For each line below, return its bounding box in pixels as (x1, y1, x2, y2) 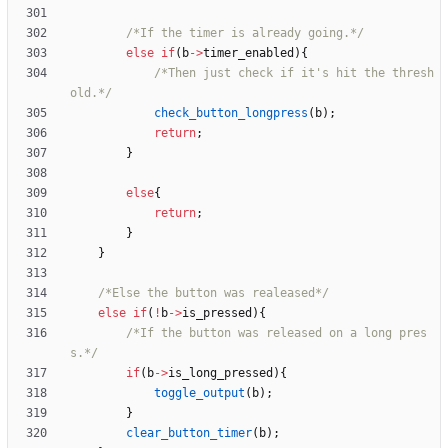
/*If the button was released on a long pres (126, 326, 427, 341)
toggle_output (154, 386, 245, 401)
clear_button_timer (126, 426, 252, 441)
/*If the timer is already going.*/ (126, 26, 364, 41)
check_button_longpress (154, 106, 308, 121)
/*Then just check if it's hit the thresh (154, 66, 434, 81)
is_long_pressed (168, 366, 273, 381)
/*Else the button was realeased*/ (98, 286, 329, 301)
